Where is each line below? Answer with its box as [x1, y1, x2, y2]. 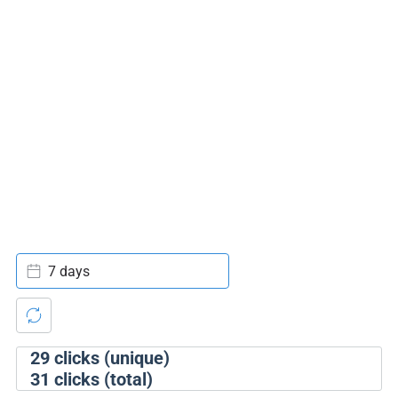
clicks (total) [49, 369, 153, 390]
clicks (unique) [49, 347, 170, 369]
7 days [47, 262, 90, 280]
